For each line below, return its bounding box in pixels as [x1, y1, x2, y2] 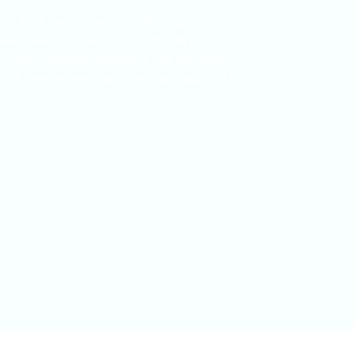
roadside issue [133, 33, 222, 48]
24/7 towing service [20, 14, 135, 29]
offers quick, [135, 14, 212, 29]
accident [59, 33, 111, 48]
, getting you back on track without [20, 71, 227, 86]
